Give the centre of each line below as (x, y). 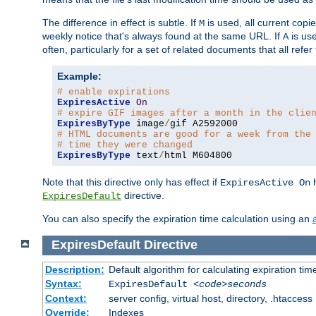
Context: (66, 299)
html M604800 (198, 155)
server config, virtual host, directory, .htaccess (210, 299)
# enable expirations (114, 92)
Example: (79, 76)
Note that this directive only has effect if (131, 182)
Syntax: (63, 284)
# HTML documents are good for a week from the (184, 134)
